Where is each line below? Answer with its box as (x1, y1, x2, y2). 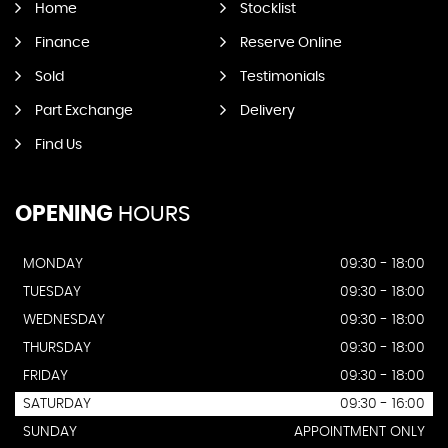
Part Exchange (35, 104, 133, 118)
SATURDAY (23, 397, 91, 411)
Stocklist (239, 2, 296, 16)
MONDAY (23, 257, 83, 271)
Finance (35, 36, 90, 50)
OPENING (15, 203, 113, 225)
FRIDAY (23, 369, 68, 383)
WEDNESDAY (23, 313, 105, 327)
